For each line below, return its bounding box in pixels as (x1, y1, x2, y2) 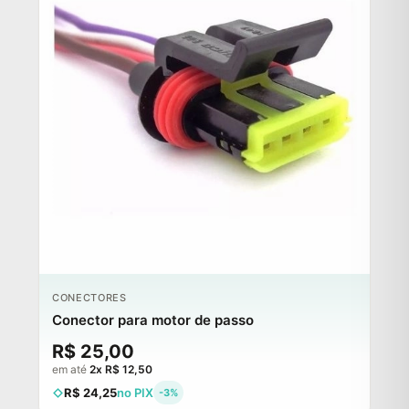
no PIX (117, 385, 153, 401)
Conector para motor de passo (52, 311, 254, 330)
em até (52, 362, 89, 377)
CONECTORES (52, 291, 127, 305)
